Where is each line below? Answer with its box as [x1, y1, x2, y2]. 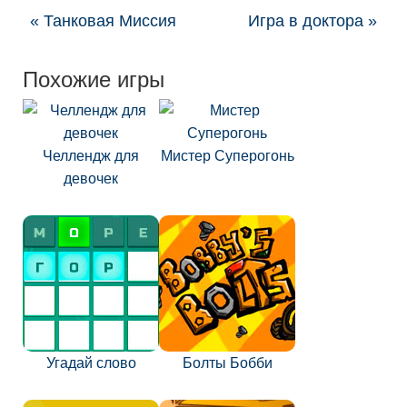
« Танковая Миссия [30, 12, 176, 30]
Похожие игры [23, 62, 164, 94]
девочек [64, 171, 118, 186]
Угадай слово [45, 355, 136, 371]
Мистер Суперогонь [160, 148, 294, 164]
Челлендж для [43, 148, 139, 164]
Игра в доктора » [248, 12, 377, 30]
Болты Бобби [182, 355, 273, 371]
